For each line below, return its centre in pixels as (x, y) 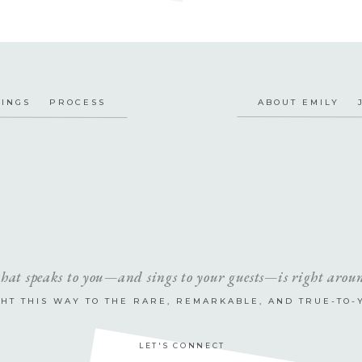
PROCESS (78, 102)
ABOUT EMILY (298, 102)
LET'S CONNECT (182, 345)
